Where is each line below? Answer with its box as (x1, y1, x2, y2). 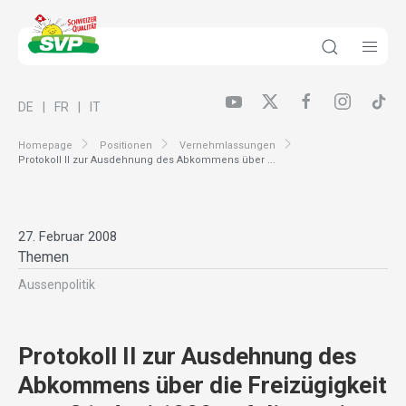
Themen (18, 248, 69, 266)
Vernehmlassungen (179, 139, 275, 151)
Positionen (100, 139, 152, 151)
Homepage (18, 139, 72, 151)
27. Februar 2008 (18, 228, 117, 246)
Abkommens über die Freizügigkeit (18, 372, 387, 400)
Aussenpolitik (18, 277, 95, 293)
